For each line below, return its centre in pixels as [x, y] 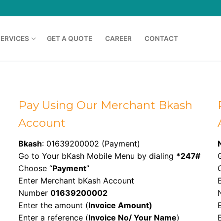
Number [34, 193]
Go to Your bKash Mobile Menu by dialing [97, 156]
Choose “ [35, 168]
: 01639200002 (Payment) [91, 144]
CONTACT [161, 38]
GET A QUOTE [70, 38]
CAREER [118, 38]
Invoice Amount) [120, 205]
